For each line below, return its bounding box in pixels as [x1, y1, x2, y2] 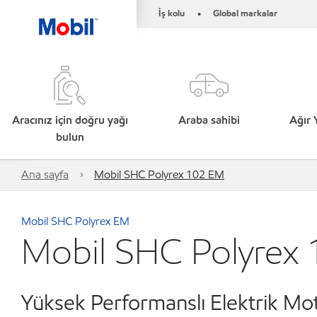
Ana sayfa [21, 167, 69, 182]
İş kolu [158, 7, 185, 20]
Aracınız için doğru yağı [11, 113, 128, 127]
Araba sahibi [178, 113, 241, 127]
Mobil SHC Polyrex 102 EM [94, 167, 224, 182]
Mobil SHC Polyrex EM [21, 214, 129, 229]
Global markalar [213, 7, 277, 20]
